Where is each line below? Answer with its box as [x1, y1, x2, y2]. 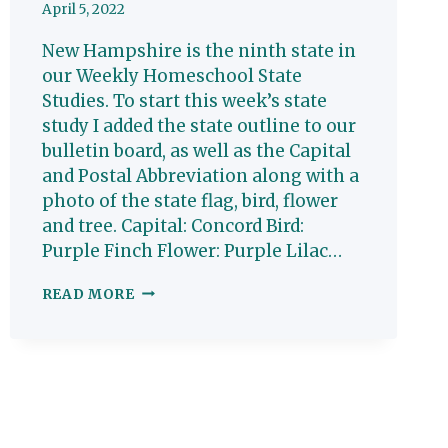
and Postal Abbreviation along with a [41, 164, 359, 187]
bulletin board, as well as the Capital [41, 139, 351, 162]
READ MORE [41, 285, 135, 303]
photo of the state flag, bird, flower [41, 189, 338, 212]
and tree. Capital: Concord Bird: [41, 214, 304, 237]
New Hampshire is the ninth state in [41, 39, 356, 62]
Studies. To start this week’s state [41, 89, 327, 112]
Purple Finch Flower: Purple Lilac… [41, 239, 342, 262]
